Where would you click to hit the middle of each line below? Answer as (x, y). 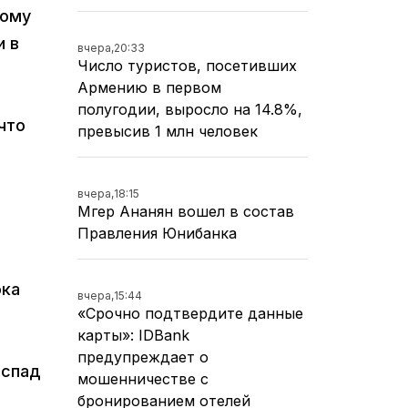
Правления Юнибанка (157, 233)
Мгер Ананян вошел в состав (186, 211)
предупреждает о (143, 357)
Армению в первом (149, 87)
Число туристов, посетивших (187, 65)
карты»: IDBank (133, 335)
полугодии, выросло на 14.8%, (190, 109)
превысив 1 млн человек (168, 131)
